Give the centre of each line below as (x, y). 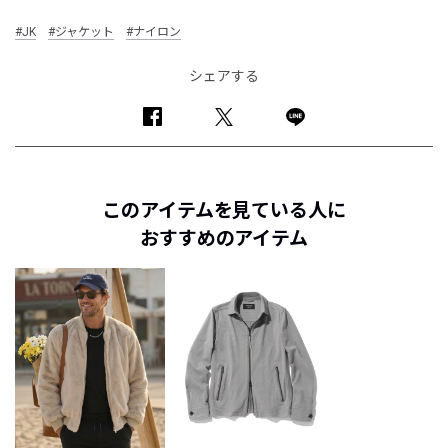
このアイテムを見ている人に (224, 210)
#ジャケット (81, 31)
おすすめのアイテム (224, 238)
